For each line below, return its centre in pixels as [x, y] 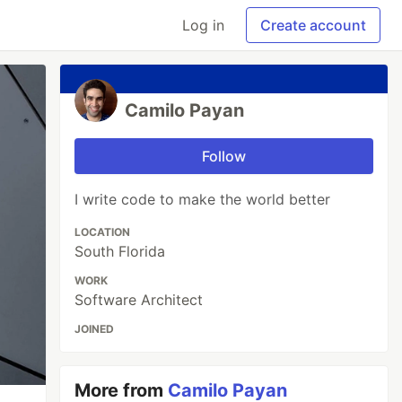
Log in [203, 25]
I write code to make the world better [203, 199]
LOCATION [103, 232]
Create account [313, 25]
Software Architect [139, 300]
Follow [224, 156]
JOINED [95, 329]
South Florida [120, 251]
